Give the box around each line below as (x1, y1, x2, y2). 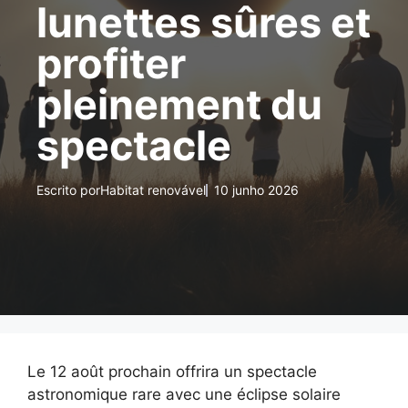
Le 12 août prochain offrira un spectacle (27, 362, 317, 381)
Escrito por (36, 182, 100, 198)
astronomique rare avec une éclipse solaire (27, 385, 341, 403)
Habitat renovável (100, 182, 206, 198)
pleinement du (36, 79, 322, 129)
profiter (36, 38, 186, 88)
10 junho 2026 (214, 182, 299, 198)
